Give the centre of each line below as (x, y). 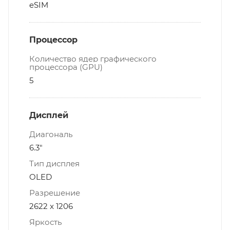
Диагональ (51, 135)
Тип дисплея (54, 164)
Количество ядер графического (93, 59)
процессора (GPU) (66, 67)
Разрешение (55, 193)
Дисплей (49, 116)
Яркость (45, 222)
